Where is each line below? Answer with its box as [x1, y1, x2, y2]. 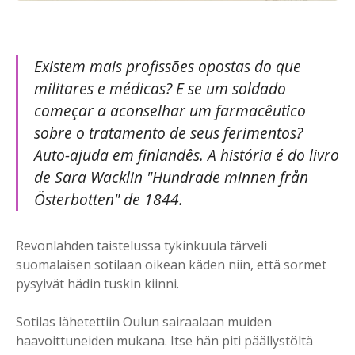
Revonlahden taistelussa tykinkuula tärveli [16, 237, 267, 255]
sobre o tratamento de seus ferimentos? [34, 122, 303, 144]
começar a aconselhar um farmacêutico [34, 100, 306, 122]
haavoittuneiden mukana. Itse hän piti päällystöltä [16, 332, 313, 350]
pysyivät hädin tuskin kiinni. [16, 275, 179, 293]
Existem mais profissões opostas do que [34, 55, 301, 78]
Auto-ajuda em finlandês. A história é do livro [34, 144, 339, 166]
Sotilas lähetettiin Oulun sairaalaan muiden [16, 313, 272, 331]
